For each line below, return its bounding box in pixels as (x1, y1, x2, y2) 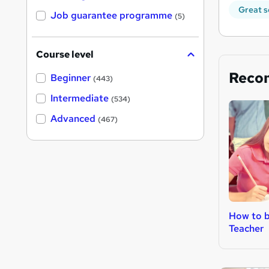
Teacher (229, 222, 264, 235)
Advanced (50, 112, 95, 125)
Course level (36, 48, 94, 61)
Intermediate (50, 92, 109, 105)
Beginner (50, 71, 91, 85)
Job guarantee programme (50, 9, 172, 22)
